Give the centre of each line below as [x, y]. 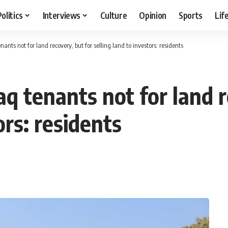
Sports [191, 15]
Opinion [153, 15]
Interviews [62, 15]
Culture [113, 15]
